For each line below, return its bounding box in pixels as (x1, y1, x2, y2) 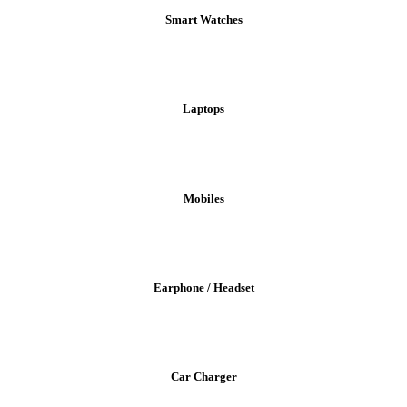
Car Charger (170, 370, 237, 384)
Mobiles (183, 191, 224, 205)
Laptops (183, 102, 224, 116)
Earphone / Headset (153, 281, 254, 295)
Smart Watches (164, 13, 243, 27)
